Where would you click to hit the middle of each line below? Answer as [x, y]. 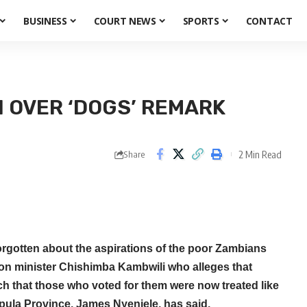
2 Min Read [260, 154]
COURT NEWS [125, 21]
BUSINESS [45, 21]
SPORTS [201, 21]
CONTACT [269, 21]
